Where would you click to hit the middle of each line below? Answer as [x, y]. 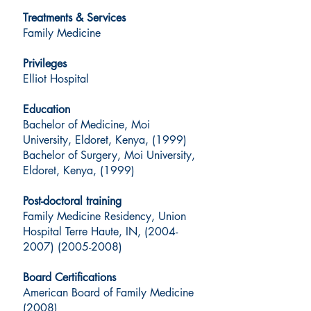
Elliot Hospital [56, 79]
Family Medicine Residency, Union [104, 216]
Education [47, 109]
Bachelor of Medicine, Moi [86, 125]
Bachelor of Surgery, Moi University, [109, 155]
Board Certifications [69, 277]
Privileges [45, 64]
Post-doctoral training [72, 201]
